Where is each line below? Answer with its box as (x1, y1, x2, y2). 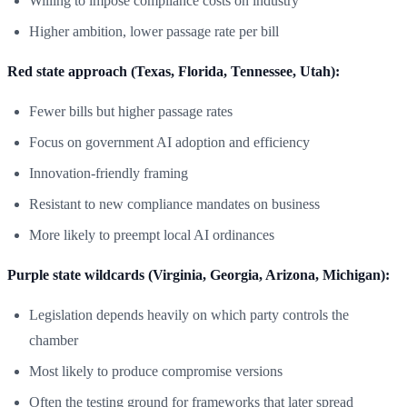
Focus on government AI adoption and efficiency (29, 134, 310, 150)
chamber (29, 332, 78, 348)
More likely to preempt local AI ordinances (29, 226, 274, 243)
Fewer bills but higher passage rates (29, 103, 233, 119)
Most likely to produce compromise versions (29, 362, 283, 379)
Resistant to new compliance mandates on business (29, 195, 320, 212)
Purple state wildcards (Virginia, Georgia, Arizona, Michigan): (7, 266, 390, 283)
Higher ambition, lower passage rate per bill (29, 23, 279, 39)
